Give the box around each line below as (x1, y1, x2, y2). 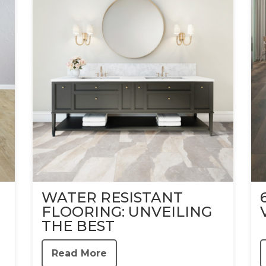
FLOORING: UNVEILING (41, 202, 212, 220)
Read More (51, 247, 107, 259)
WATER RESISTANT (41, 188, 183, 206)
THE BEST (41, 217, 115, 235)
